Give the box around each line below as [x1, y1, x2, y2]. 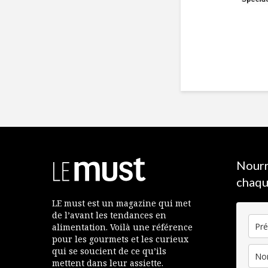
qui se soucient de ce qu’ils [52, 245, 166, 257]
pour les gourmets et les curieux [52, 233, 188, 245]
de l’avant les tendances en [52, 209, 166, 221]
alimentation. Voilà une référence [52, 221, 193, 233]
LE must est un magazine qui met [52, 197, 191, 209]
